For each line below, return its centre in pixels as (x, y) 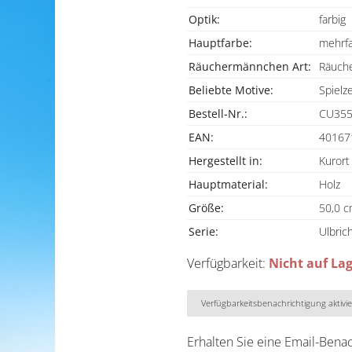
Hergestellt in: (225, 160)
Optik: (204, 19)
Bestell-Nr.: (218, 113)
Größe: (206, 207)
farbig (332, 19)
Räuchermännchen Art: (250, 66)
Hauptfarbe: (220, 42)
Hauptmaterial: (228, 184)
